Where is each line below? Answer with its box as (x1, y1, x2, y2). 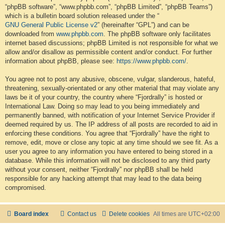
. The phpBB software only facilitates (103, 30, 211, 38)
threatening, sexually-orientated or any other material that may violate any (5, 84, 219, 92)
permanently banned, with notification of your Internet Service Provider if (5, 111, 215, 120)
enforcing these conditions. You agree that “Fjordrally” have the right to (5, 130, 209, 138)
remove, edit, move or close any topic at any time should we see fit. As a (5, 139, 218, 147)
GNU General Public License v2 (5, 21, 97, 29)
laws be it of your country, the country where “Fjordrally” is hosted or (5, 93, 202, 101)
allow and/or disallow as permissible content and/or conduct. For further (5, 48, 212, 56)
